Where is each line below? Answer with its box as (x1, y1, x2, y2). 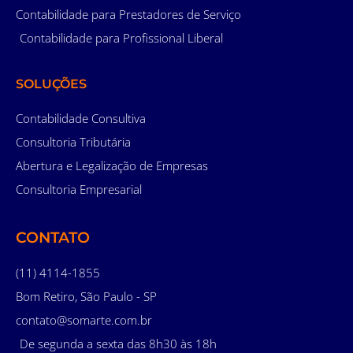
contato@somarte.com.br (16, 311, 152, 328)
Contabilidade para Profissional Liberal (20, 29, 223, 46)
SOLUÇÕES (16, 76, 87, 91)
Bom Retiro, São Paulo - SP (16, 288, 157, 304)
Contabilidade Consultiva (16, 110, 146, 126)
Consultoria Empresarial (16, 180, 142, 197)
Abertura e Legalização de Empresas (16, 157, 208, 173)
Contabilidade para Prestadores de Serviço (16, 6, 241, 22)
